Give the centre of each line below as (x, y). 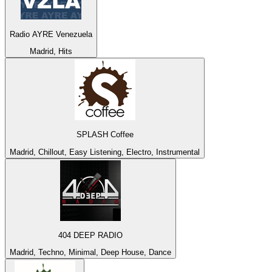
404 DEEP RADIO (90, 235)
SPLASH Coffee (105, 135)
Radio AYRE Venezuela (51, 34)
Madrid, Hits (51, 51)
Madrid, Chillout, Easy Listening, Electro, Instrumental (105, 152)
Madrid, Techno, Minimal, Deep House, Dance (90, 253)
